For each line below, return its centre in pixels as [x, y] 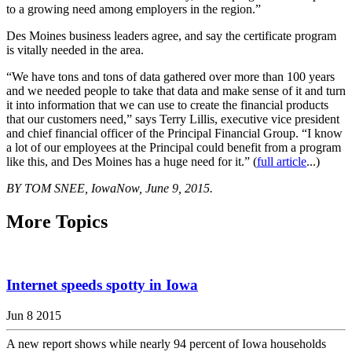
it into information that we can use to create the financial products [167, 104]
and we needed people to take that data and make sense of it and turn [176, 90]
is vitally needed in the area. [75, 49]
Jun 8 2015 [34, 316]
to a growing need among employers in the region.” [134, 9]
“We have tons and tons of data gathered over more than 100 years [170, 76]
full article [282, 161]
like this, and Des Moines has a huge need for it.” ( [132, 161]
